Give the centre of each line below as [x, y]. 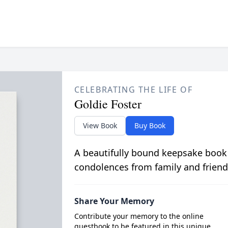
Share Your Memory [114, 201]
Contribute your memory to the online [139, 216]
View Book [100, 126]
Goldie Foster [108, 104]
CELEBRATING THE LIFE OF [133, 90]
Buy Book [150, 126]
